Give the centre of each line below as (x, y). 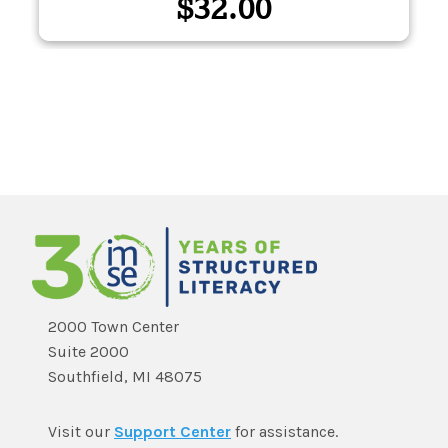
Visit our (81, 431)
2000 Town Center (113, 326)
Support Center (172, 431)
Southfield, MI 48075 (125, 376)
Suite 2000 (88, 351)
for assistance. (284, 431)
